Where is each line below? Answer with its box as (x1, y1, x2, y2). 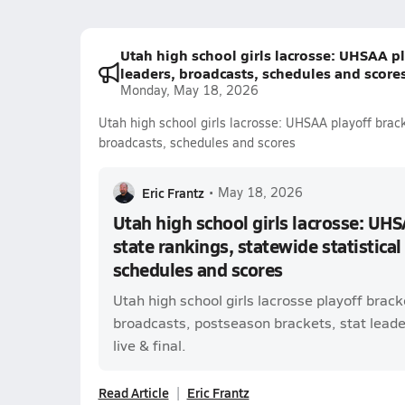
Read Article (98, 383, 169, 401)
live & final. (112, 335, 186, 354)
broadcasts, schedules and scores (98, 134, 296, 151)
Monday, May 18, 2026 (119, 81, 259, 99)
